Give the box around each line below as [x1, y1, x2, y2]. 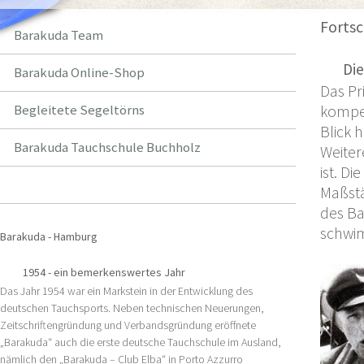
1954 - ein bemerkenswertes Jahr [23, 265, 185, 279]
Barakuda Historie [13, 175, 118, 193]
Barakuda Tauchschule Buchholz [13, 138, 201, 156]
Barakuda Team [13, 26, 103, 44]
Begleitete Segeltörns [13, 101, 145, 119]
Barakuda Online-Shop [13, 63, 145, 81]
